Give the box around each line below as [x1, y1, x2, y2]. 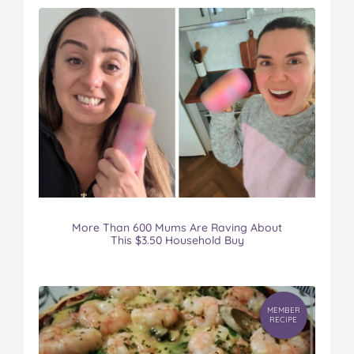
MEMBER [266, 305, 300, 316]
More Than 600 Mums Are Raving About [72, 220, 282, 235]
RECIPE [269, 314, 297, 326]
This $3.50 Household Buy [110, 233, 244, 248]
